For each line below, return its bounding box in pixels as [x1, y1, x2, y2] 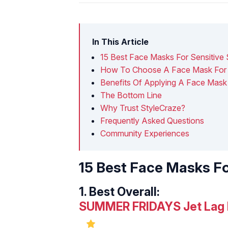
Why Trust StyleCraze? [100, 102, 185, 113]
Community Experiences [100, 128, 189, 138]
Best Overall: [89, 184, 160, 199]
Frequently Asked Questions [100, 115, 204, 126]
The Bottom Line [100, 90, 162, 100]
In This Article [92, 36, 149, 47]
